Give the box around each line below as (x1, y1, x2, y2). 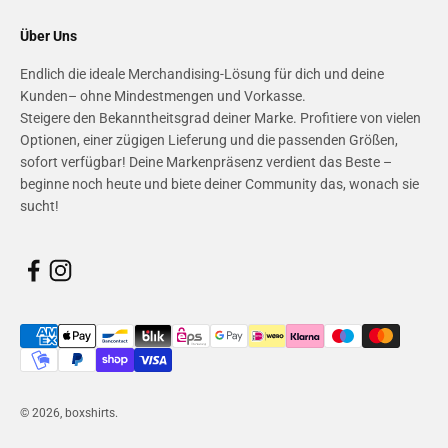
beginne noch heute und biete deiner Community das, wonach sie (20, 175, 419, 192)
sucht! (20, 197, 59, 214)
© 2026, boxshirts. (20, 405, 118, 420)
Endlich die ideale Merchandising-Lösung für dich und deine (20, 65, 384, 82)
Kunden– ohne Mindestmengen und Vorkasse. (20, 87, 306, 104)
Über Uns (20, 27, 77, 44)
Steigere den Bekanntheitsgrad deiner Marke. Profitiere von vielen (20, 109, 421, 126)
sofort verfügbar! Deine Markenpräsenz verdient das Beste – (20, 153, 392, 170)
